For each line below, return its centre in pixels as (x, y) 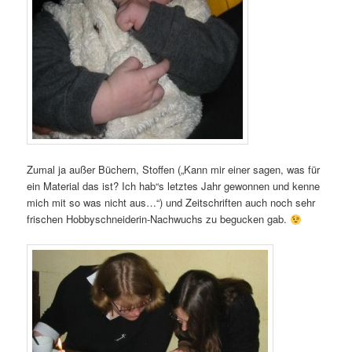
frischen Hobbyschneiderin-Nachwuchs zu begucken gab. (159, 219)
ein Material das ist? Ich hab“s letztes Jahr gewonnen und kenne (174, 186)
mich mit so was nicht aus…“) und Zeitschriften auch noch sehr (171, 203)
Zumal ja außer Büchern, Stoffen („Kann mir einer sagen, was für (174, 170)
